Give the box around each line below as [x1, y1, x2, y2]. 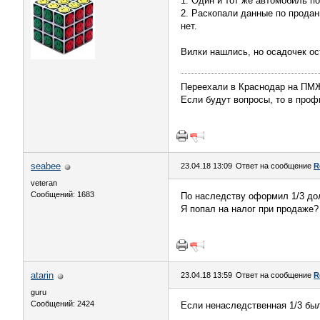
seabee [31, 161, 61, 171]
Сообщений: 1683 [31, 190, 94, 199]
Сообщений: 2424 [31, 299, 94, 308]
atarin [31, 270, 54, 281]
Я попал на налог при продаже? [181, 204, 319, 214]
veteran [31, 179, 57, 187]
